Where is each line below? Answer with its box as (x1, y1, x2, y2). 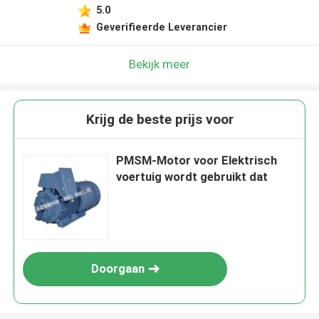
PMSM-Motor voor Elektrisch (116, 153, 278, 168)
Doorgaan (90, 261, 145, 276)
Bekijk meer (129, 56, 190, 71)
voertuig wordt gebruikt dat (116, 169, 268, 184)
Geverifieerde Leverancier (95, 21, 227, 33)
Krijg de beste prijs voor (85, 111, 234, 128)
